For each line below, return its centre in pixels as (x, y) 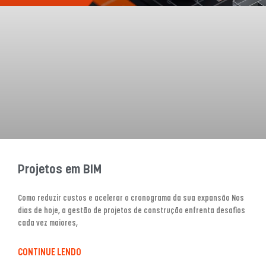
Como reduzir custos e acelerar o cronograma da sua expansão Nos (131, 199)
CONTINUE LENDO (50, 253)
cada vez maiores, (48, 224)
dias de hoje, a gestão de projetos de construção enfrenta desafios (132, 211)
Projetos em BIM (60, 170)
